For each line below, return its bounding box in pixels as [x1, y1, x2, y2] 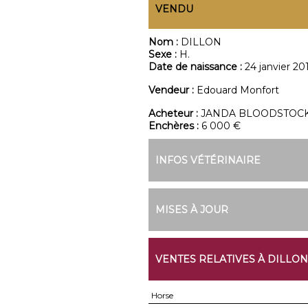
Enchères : [148, 120, 201, 132]
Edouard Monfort [196, 84, 279, 96]
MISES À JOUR [155, 203, 228, 216]
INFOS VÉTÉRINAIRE [155, 154, 261, 166]
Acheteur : [148, 107, 201, 120]
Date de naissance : [148, 60, 245, 73]
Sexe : [148, 48, 179, 60]
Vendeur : [148, 84, 197, 96]
